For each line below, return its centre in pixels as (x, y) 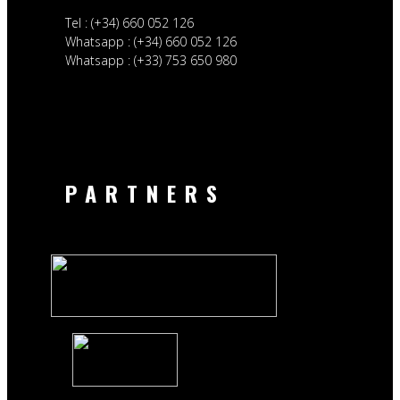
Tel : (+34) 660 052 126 (129, 22)
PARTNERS (145, 193)
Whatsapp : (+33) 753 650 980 (150, 60)
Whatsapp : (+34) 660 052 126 (150, 41)
